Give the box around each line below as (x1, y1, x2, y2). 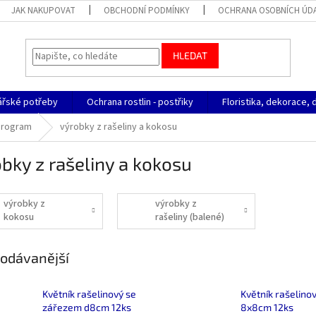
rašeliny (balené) (155, 210, 225, 225)
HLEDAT (173, 49, 208, 62)
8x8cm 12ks (240, 301, 293, 314)
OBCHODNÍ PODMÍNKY (104, 4, 190, 17)
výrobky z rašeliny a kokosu (60, 120, 177, 134)
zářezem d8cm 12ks (42, 301, 131, 314)
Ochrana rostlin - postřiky (87, 95, 193, 109)
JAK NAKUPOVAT (11, 4, 76, 17)
